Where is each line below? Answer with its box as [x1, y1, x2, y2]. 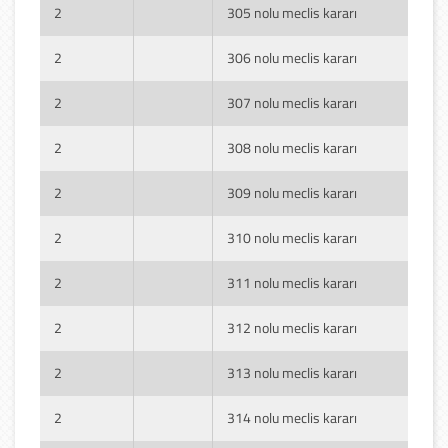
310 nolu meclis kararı [227, 226, 357, 248]
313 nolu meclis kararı [227, 361, 357, 383]
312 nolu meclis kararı [227, 316, 357, 338]
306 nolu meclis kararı [227, 46, 357, 68]
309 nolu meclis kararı [227, 181, 357, 203]
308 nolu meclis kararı [227, 136, 357, 158]
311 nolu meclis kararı [227, 271, 357, 293]
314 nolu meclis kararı [227, 406, 357, 428]
